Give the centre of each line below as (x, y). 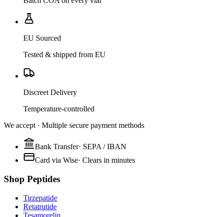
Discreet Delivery (50, 93)
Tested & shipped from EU (64, 55)
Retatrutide (40, 206)
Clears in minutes (109, 160)
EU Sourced (42, 38)
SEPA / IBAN (105, 147)
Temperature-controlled (59, 109)
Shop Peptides (32, 179)
